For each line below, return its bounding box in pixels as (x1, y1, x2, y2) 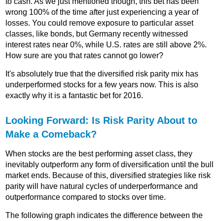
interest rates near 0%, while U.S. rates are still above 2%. (5, 40, 207, 49)
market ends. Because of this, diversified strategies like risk (5, 171, 211, 180)
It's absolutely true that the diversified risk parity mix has (5, 69, 199, 78)
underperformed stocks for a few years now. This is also (5, 80, 199, 89)
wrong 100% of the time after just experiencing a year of (5, 7, 199, 16)
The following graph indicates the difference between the (5, 211, 203, 220)
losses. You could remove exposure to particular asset (5, 18, 194, 27)
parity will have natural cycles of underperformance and (5, 182, 198, 190)
